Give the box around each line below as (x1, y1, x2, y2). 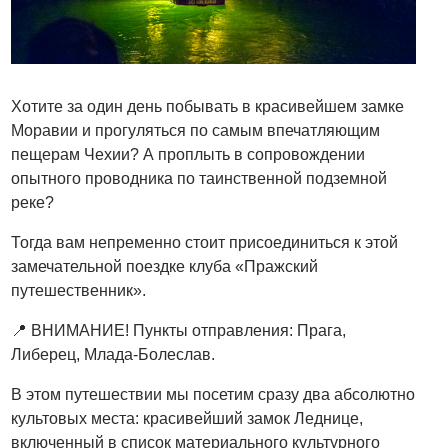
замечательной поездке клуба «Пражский (11, 257, 319, 275)
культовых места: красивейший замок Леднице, (11, 409, 364, 427)
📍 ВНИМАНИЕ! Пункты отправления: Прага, (11, 321, 347, 339)
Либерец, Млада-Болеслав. (11, 345, 216, 363)
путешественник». (11, 281, 147, 299)
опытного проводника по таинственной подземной (11, 169, 388, 187)
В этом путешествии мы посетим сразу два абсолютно (11, 385, 416, 403)
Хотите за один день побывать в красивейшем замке (11, 97, 405, 115)
